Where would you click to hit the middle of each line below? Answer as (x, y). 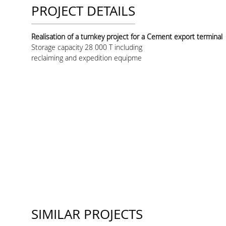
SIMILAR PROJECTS (87, 214)
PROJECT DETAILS (83, 11)
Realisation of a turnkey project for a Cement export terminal (127, 37)
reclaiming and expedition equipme (87, 58)
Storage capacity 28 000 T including (87, 47)
